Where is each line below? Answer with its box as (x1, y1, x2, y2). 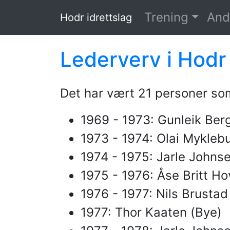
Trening (144, 10, 188, 25)
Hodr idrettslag (60, 11, 132, 24)
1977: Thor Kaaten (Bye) (81, 205, 222, 220)
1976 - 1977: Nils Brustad (81, 186, 228, 201)
